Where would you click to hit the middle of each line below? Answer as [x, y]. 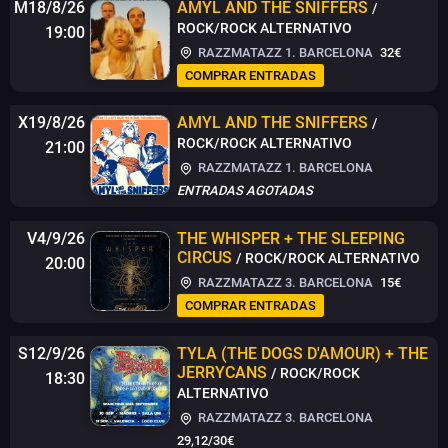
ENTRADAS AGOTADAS [245, 191]
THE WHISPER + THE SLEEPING [291, 238]
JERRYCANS [222, 373]
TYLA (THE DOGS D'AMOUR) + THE [302, 354]
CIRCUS [204, 257]
